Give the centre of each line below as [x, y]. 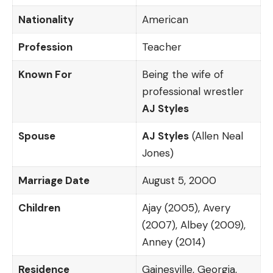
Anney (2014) [173, 242]
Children [39, 207]
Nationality [46, 19]
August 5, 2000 [179, 180]
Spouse [37, 136]
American [165, 19]
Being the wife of [183, 74]
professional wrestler [193, 91]
